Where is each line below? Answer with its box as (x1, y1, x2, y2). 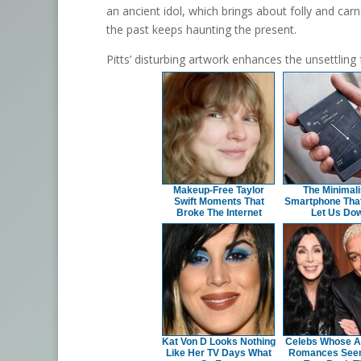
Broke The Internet (176, 206, 262, 218)
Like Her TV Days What (166, 346, 272, 359)
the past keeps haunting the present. (106, 21, 297, 37)
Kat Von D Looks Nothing (162, 335, 276, 347)
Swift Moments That (173, 195, 264, 207)
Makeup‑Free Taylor (173, 184, 264, 196)
